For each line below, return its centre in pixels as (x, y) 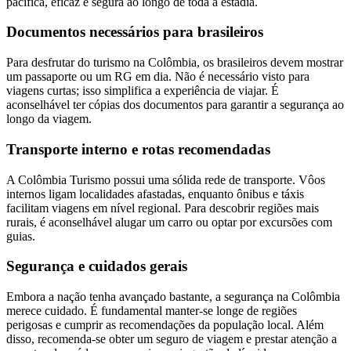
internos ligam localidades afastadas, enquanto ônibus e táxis (155, 194)
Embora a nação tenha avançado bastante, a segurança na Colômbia (173, 297)
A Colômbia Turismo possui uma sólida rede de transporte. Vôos (166, 179)
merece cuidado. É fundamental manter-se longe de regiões (152, 311)
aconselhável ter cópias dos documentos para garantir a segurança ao (175, 105)
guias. (21, 236)
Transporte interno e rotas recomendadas (138, 149)
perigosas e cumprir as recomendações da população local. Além (165, 325)
